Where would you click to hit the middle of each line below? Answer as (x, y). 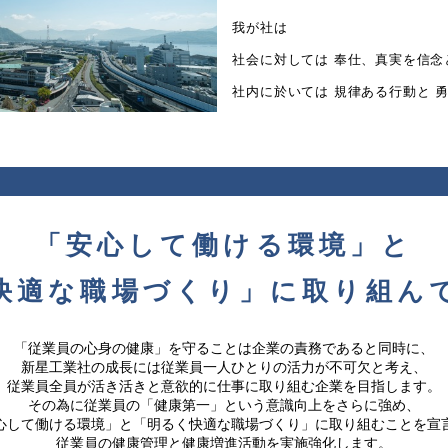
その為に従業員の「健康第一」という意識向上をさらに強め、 (224, 405)
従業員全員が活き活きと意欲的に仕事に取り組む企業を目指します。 (224, 386)
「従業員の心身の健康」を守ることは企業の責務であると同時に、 (224, 348)
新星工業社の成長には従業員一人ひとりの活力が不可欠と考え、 (224, 367)
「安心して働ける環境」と (224, 244)
